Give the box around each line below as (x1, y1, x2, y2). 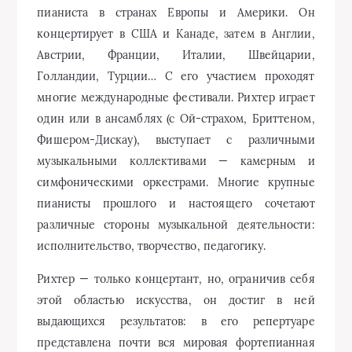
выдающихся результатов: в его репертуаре (37, 314, 315, 328)
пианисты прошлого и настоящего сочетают (37, 196, 315, 211)
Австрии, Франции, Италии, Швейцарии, (37, 48, 315, 62)
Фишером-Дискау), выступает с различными (37, 133, 315, 147)
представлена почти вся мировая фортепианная (37, 335, 315, 350)
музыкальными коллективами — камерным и (37, 154, 315, 168)
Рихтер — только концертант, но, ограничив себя (37, 272, 315, 286)
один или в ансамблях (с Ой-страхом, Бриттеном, (37, 112, 315, 126)
